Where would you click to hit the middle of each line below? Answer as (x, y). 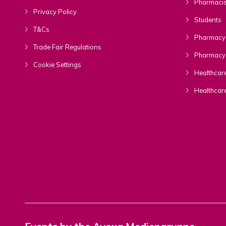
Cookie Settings (56, 64)
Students (207, 19)
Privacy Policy (54, 11)
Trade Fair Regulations (66, 47)
